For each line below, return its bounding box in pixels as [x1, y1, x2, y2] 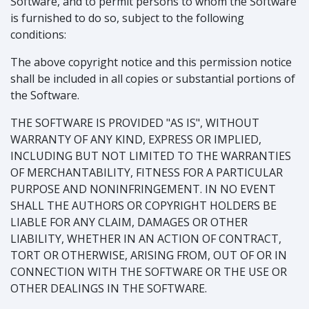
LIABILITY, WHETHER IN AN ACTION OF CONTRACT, [10, 230, 281, 246]
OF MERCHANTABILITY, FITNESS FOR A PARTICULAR [10, 164, 283, 180]
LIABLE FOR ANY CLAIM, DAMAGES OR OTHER [10, 214, 248, 230]
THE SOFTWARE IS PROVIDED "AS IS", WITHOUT [10, 114, 259, 130]
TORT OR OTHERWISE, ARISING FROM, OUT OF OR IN [10, 247, 287, 263]
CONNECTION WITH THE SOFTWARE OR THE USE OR [10, 263, 287, 279]
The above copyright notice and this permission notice [10, 54, 292, 70]
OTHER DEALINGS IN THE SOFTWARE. [10, 280, 207, 296]
